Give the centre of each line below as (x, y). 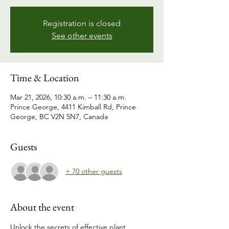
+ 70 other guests (94, 171)
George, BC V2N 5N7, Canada (59, 116)
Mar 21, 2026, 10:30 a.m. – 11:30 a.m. (68, 97)
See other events (82, 35)
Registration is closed (82, 23)
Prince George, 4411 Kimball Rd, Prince (73, 107)
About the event (42, 207)
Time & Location (45, 77)
